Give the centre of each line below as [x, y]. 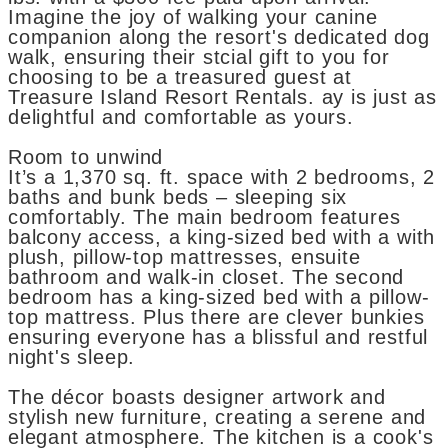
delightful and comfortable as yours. [181, 117]
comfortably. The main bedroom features [204, 217]
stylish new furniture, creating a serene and [217, 417]
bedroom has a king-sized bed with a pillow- [219, 297]
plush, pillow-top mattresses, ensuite [184, 257]
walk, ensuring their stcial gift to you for [199, 57]
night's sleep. [72, 357]
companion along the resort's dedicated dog [219, 37]
